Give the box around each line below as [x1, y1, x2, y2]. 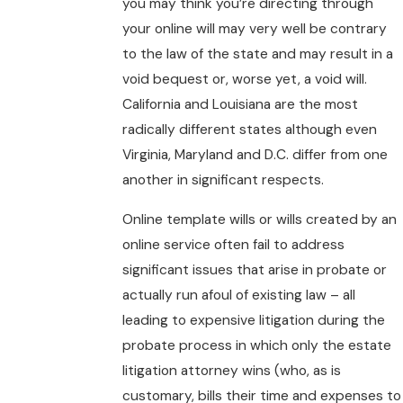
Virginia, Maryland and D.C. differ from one [122, 146, 389, 165]
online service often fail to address [122, 236, 345, 255]
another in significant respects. [122, 171, 325, 190]
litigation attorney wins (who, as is [122, 362, 342, 381]
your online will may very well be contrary [122, 20, 388, 39]
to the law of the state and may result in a [122, 45, 394, 64]
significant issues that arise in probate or [122, 261, 388, 280]
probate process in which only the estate [122, 336, 392, 355]
